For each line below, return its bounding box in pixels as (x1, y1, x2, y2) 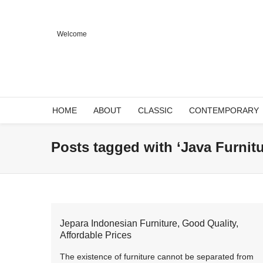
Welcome (57, 30, 87, 38)
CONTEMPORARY (189, 106, 259, 115)
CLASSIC (138, 106, 173, 115)
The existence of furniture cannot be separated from (60, 252, 254, 261)
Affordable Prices (60, 230, 131, 240)
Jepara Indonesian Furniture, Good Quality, (60, 218, 238, 228)
